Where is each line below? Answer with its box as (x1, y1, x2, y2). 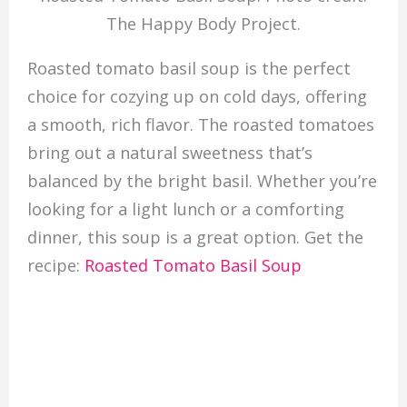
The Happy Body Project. (106, 12, 301, 35)
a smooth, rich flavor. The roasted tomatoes (26, 113, 374, 135)
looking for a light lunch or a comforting (26, 197, 344, 220)
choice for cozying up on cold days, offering (26, 84, 367, 107)
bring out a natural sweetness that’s (26, 141, 313, 164)
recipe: (26, 253, 84, 276)
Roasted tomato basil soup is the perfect (26, 56, 351, 79)
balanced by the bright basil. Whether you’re (26, 169, 377, 192)
